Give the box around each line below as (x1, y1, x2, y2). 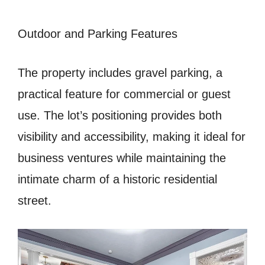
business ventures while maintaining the (18, 151, 226, 165)
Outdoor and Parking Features (18, 27, 177, 41)
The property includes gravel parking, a (18, 66, 222, 80)
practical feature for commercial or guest (18, 88, 231, 101)
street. (18, 194, 51, 208)
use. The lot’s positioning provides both (18, 109, 222, 122)
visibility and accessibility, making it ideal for (18, 130, 245, 144)
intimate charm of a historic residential (18, 173, 217, 186)
